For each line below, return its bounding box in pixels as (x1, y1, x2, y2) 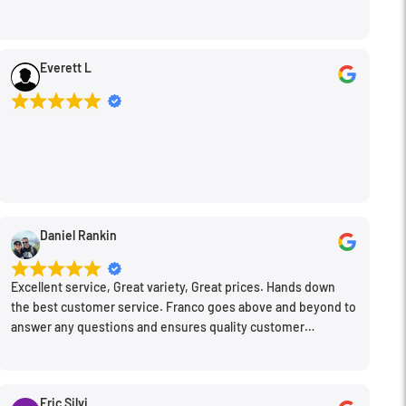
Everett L (39, 60, 92, 76)
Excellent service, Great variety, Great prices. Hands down (10, 279, 335, 295)
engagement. (10, 339, 87, 355)
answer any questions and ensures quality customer (10, 319, 304, 335)
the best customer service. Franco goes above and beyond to (10, 299, 356, 315)
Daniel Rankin (39, 227, 117, 244)
